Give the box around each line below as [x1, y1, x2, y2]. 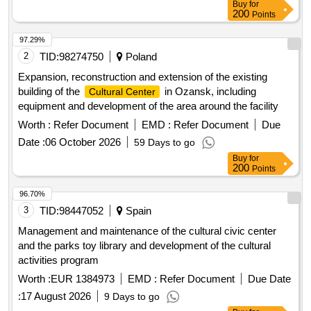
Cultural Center [89, 86, 155, 98]
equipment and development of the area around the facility [18, 100, 278, 112]
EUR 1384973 [51, 273, 115, 285]
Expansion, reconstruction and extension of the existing [18, 71, 267, 83]
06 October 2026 [45, 136, 121, 149]
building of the [18, 85, 83, 98]
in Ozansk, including [162, 85, 256, 98]
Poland [123, 51, 157, 63]
